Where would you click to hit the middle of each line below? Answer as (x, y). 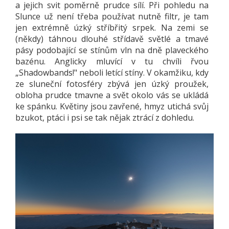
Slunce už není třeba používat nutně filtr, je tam (112, 17)
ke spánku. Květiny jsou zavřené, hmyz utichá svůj (112, 107)
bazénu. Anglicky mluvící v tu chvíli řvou (112, 62)
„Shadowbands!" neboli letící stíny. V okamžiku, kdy (112, 73)
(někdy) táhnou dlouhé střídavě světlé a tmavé (112, 39)
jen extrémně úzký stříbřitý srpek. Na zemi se (112, 28)
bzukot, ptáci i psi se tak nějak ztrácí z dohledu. (105, 118)
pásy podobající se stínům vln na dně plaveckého (112, 50)
